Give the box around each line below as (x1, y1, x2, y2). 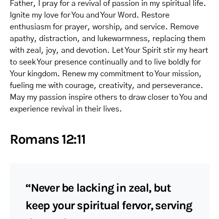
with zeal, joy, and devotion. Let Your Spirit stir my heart (10, 46, 208, 54)
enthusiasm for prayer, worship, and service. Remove (10, 23, 199, 31)
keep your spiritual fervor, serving (25, 198, 192, 212)
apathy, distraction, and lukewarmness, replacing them (10, 35, 205, 43)
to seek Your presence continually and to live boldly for (10, 58, 201, 66)
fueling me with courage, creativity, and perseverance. (10, 82, 203, 89)
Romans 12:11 (10, 131, 86, 147)
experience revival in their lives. (10, 105, 122, 113)
